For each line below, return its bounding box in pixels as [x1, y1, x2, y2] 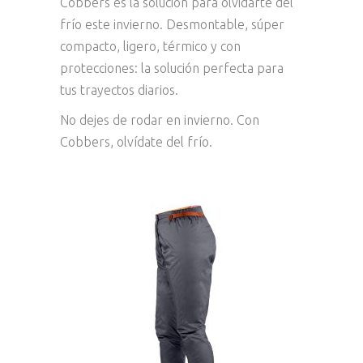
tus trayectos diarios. [60, 83, 178, 97]
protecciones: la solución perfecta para [60, 61, 284, 75]
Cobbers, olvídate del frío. [60, 135, 212, 149]
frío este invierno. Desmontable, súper [60, 17, 284, 32]
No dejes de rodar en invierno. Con [60, 113, 259, 127]
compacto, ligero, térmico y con [60, 39, 241, 53]
